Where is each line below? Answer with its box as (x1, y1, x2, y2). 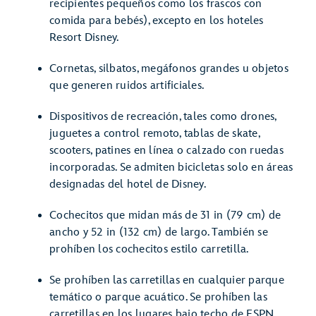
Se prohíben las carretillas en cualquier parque (49, 274, 284, 287)
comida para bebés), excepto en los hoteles (49, 14, 264, 28)
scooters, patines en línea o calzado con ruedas (49, 144, 284, 157)
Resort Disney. (49, 31, 119, 44)
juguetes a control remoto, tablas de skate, (49, 127, 260, 140)
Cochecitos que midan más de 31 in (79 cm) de (49, 209, 281, 222)
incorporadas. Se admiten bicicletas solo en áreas (49, 161, 293, 174)
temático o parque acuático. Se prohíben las (49, 291, 267, 304)
